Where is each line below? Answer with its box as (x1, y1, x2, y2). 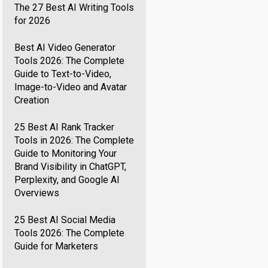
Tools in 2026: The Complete (14, 135, 135, 146)
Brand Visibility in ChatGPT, (14, 161, 127, 172)
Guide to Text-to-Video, (14, 68, 112, 80)
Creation (14, 95, 50, 106)
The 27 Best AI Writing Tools (14, 2, 135, 13)
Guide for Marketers (14, 240, 99, 252)
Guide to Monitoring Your (14, 148, 117, 159)
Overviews (14, 187, 60, 199)
